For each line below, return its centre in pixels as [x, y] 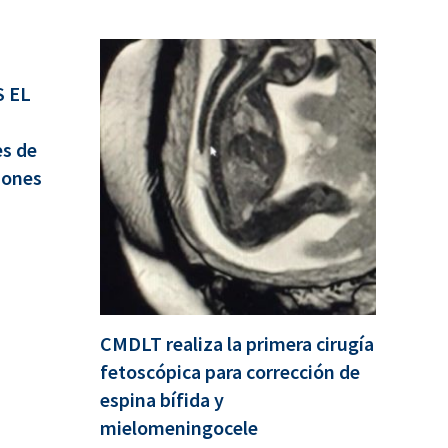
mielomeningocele [179, 427]
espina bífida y [162, 399]
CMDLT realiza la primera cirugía [237, 343]
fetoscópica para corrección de [230, 371]
